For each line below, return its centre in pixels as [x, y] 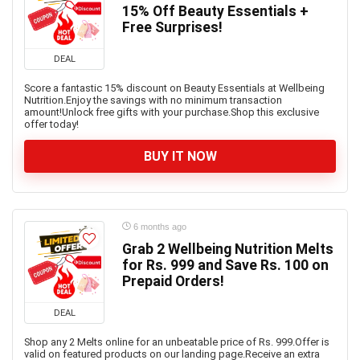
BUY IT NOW [180, 156]
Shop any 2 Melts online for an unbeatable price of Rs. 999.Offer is [177, 342]
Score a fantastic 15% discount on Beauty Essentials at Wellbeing [174, 88]
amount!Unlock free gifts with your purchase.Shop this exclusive [172, 112]
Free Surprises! [172, 27]
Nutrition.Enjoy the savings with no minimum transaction [153, 100]
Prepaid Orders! [173, 281]
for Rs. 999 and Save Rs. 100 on [225, 265]
